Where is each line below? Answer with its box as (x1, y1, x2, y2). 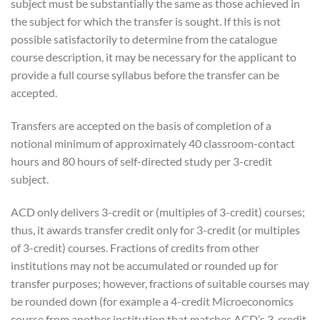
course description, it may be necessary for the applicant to (11, 49, 296, 64)
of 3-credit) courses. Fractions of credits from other (11, 240, 259, 254)
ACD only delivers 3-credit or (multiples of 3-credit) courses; (11, 204, 305, 219)
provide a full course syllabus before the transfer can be (11, 67, 279, 81)
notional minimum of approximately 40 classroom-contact (11, 136, 295, 150)
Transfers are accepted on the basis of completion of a (11, 118, 271, 132)
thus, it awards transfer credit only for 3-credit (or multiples (11, 222, 300, 236)
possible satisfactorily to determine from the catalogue (11, 31, 277, 46)
